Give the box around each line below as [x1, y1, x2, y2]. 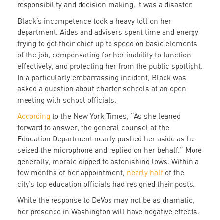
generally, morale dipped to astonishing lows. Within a [17, 157, 199, 166]
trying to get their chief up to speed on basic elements [17, 39, 197, 48]
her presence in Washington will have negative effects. [17, 207, 199, 216]
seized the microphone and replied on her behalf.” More [17, 145, 202, 155]
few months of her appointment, [17, 168, 127, 177]
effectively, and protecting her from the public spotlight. [17, 61, 203, 71]
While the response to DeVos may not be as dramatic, [17, 195, 194, 205]
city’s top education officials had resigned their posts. [17, 179, 199, 189]
